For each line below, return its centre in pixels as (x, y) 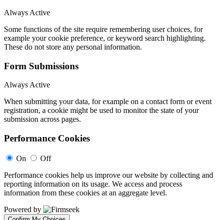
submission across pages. (42, 119)
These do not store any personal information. (73, 47)
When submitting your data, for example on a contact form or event (108, 102)
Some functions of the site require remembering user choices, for (103, 29)
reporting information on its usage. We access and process (93, 184)
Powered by (24, 209)
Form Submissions (41, 66)
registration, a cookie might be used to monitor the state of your (101, 110)
